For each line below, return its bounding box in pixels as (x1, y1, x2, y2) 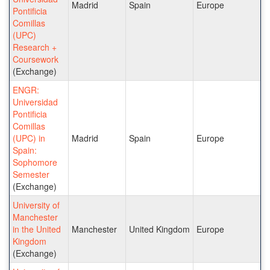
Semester (13, 168, 49, 180)
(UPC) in (13, 131, 45, 144)
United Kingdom (129, 222, 190, 235)
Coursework (13, 52, 58, 65)
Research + (13, 40, 57, 53)
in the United (13, 222, 61, 235)
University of (13, 198, 60, 211)
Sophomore (13, 155, 57, 168)
